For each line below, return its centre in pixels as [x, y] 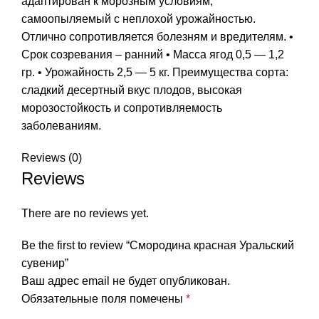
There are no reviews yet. [85, 213]
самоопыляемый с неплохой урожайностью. [138, 19]
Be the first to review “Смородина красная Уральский [158, 245]
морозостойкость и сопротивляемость [122, 108]
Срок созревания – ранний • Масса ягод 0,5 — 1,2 [153, 54]
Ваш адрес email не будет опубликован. [126, 281]
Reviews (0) [52, 157]
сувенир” [45, 263]
